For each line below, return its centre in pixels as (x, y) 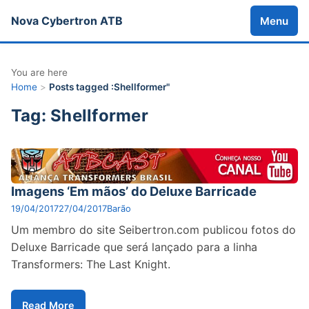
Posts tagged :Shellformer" (109, 87)
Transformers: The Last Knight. (91, 265)
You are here (39, 72)
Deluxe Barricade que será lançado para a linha (134, 247)
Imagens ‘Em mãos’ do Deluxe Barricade (134, 191)
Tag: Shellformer (80, 116)
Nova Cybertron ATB (67, 20)
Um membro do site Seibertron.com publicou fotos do (153, 230)
